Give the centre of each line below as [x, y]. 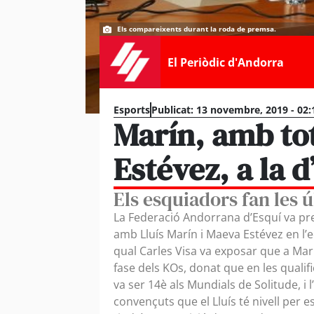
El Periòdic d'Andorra [225, 62]
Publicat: [172, 110]
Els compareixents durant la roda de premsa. [197, 29]
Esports [132, 110]
